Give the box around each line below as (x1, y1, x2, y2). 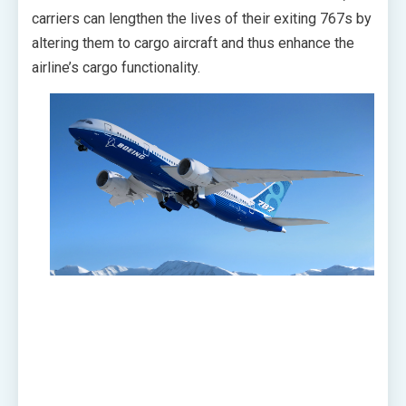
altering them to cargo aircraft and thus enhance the (32, 34, 354, 52)
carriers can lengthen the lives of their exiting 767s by (32, 10, 372, 27)
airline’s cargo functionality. (32, 59, 200, 76)
